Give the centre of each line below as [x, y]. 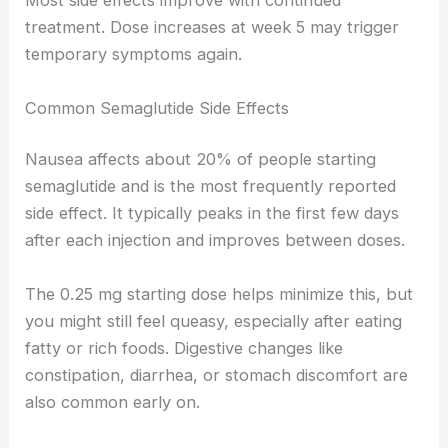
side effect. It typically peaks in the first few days [212, 213]
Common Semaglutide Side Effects [157, 107]
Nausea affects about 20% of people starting [201, 159]
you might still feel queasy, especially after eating [214, 320]
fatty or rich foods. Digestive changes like [184, 347]
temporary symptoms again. [134, 54]
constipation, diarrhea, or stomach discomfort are [217, 374]
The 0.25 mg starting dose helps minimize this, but [219, 293]
